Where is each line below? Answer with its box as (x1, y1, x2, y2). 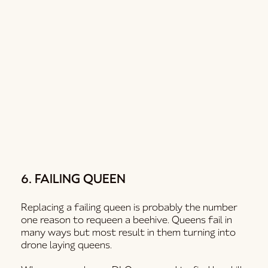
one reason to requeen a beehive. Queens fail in (20, 213, 232, 226)
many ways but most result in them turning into (20, 226, 236, 239)
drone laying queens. (20, 238, 112, 251)
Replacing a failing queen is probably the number (20, 200, 237, 214)
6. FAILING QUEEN (20, 170, 126, 187)
